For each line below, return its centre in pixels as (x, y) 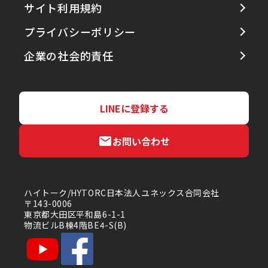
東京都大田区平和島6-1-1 (75, 214)
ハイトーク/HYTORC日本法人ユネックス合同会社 (122, 193)
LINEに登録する (134, 108)
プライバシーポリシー (80, 32)
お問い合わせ (141, 141)
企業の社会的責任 (69, 56)
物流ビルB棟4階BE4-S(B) (75, 225)
